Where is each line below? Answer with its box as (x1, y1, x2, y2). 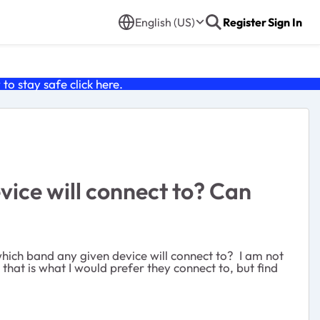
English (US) (135, 15, 195, 29)
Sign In (268, 15, 302, 29)
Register (223, 15, 266, 29)
